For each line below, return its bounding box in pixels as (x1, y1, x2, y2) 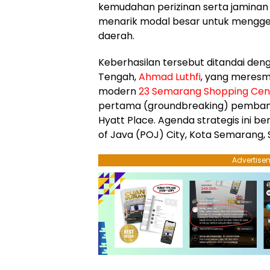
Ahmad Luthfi (139, 69, 201, 84)
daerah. (98, 28, 134, 43)
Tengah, (98, 69, 139, 84)
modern (98, 84, 139, 98)
